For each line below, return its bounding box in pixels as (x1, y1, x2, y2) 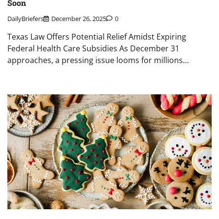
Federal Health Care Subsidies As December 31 (7, 43, 179, 54)
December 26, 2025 (51, 14, 106, 23)
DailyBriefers (7, 14, 44, 23)
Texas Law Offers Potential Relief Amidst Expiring (7, 31, 186, 43)
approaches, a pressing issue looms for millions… (7, 55, 189, 66)
